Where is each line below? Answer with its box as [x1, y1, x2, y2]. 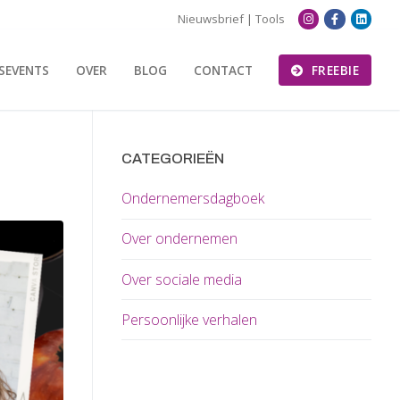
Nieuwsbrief [177, 11, 244, 28]
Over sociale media [121, 269, 242, 289]
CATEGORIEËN [121, 151, 224, 167]
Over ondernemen [121, 229, 237, 249]
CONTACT [194, 61, 254, 79]
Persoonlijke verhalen [121, 309, 257, 329]
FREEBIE [307, 61, 360, 79]
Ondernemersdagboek [121, 188, 264, 209]
